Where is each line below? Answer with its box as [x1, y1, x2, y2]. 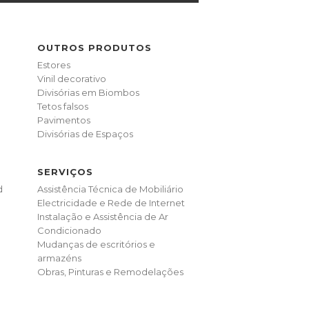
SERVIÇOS [37, 166, 94, 177]
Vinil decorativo [37, 72, 107, 84]
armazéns [37, 252, 82, 263]
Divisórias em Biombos [37, 86, 140, 98]
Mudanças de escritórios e [37, 238, 156, 250]
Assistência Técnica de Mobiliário [37, 183, 184, 195]
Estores [37, 59, 71, 70]
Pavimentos [37, 114, 91, 126]
